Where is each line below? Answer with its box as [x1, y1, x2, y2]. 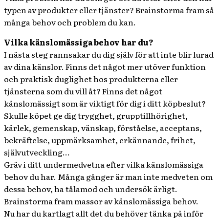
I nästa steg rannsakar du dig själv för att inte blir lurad [4, 48, 214, 60]
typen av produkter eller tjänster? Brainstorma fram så [4, 4, 214, 16]
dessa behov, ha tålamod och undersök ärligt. [4, 183, 177, 195]
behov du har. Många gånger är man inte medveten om [4, 171, 213, 182]
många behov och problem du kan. [4, 16, 136, 28]
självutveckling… [4, 146, 69, 158]
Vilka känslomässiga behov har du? [4, 36, 153, 48]
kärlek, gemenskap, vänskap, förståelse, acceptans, [4, 122, 202, 133]
